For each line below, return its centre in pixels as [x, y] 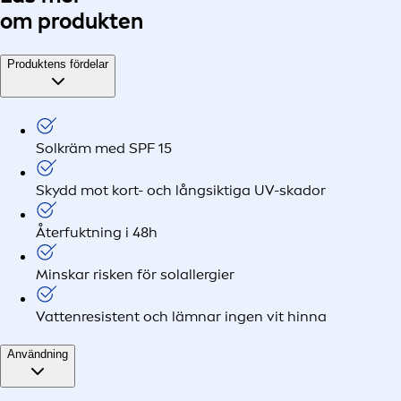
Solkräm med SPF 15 [104, 148]
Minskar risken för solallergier [135, 274]
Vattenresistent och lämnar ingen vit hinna [181, 316]
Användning [38, 354]
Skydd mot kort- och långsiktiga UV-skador [181, 190]
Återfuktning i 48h [97, 232]
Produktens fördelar [58, 64]
